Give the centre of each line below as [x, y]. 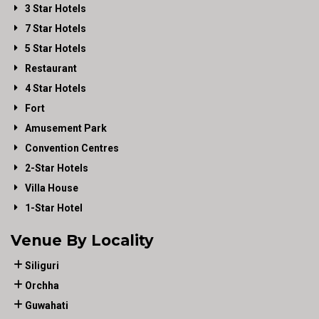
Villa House [52, 188]
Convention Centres [72, 148]
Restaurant [51, 69]
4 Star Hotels [56, 89]
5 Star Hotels [56, 49]
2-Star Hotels [57, 168]
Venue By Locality [82, 241]
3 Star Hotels [56, 9]
